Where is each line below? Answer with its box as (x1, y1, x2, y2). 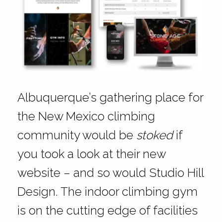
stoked (136, 128, 176, 143)
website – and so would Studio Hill (17, 166, 204, 180)
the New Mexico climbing (17, 109, 155, 124)
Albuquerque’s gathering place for (17, 90, 203, 105)
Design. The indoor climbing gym (17, 184, 198, 199)
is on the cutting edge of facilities (17, 203, 198, 218)
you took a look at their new (17, 147, 166, 162)
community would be (17, 128, 136, 143)
